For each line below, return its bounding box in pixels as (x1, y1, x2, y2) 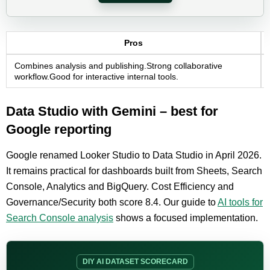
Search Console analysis (6, 213, 113, 223)
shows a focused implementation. (113, 213, 258, 223)
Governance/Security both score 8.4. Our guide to (6, 197, 218, 207)
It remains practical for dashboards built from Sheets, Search (6, 166, 262, 176)
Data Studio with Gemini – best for (6, 104, 218, 119)
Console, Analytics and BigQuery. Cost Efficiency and (6, 181, 234, 192)
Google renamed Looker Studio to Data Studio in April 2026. (6, 150, 262, 160)
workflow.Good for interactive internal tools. (14, 72, 178, 81)
